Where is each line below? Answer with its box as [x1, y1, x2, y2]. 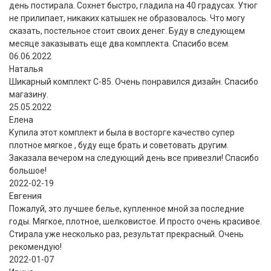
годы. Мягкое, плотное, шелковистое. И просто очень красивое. [9, 216, 262, 226]
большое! [9, 165, 47, 175]
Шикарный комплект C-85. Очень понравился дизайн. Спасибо [9, 76, 258, 87]
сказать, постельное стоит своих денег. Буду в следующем [9, 25, 245, 36]
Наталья [9, 64, 43, 74]
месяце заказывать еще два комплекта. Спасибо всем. [9, 38, 230, 48]
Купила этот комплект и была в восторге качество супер [9, 127, 235, 137]
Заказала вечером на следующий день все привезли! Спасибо [9, 152, 259, 163]
